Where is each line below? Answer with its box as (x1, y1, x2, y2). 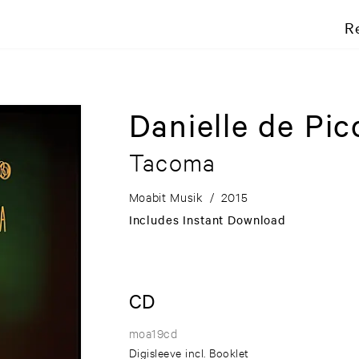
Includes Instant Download (128, 212, 286, 228)
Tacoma (128, 147, 216, 178)
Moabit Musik (128, 189, 204, 205)
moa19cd (128, 325, 178, 341)
